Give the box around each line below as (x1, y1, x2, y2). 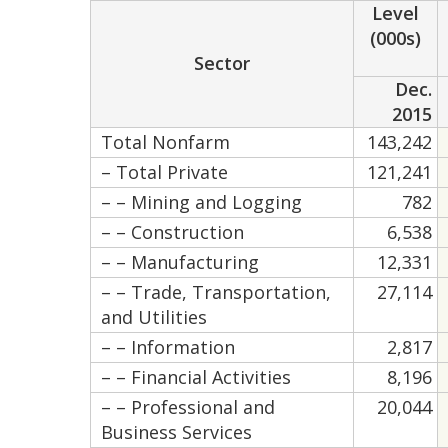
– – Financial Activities (101, 365, 292, 389)
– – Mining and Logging (101, 190, 303, 214)
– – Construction (101, 220, 245, 244)
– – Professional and (101, 395, 276, 419)
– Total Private (101, 160, 229, 184)
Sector (194, 51, 251, 75)
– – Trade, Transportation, (101, 280, 332, 304)
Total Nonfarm (101, 130, 231, 154)
